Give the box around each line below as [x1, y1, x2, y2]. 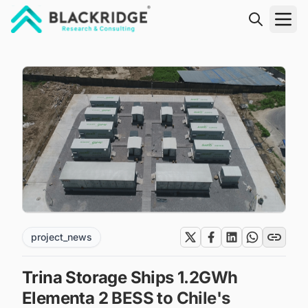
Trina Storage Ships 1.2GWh [22, 267, 238, 288]
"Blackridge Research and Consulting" [10, 34, 207, 47]
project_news [31, 231, 92, 243]
